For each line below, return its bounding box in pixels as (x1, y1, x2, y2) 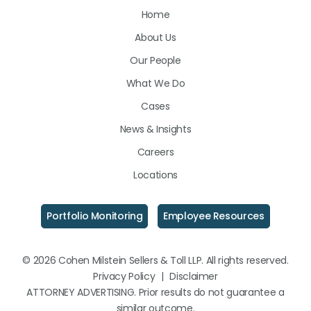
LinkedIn (128, 39, 168, 53)
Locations (133, 168, 178, 182)
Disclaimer (169, 269, 218, 283)
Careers (137, 145, 174, 159)
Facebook (159, 39, 209, 53)
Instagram (190, 39, 243, 53)
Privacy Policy (93, 269, 155, 283)
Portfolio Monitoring (47, 209, 143, 223)
